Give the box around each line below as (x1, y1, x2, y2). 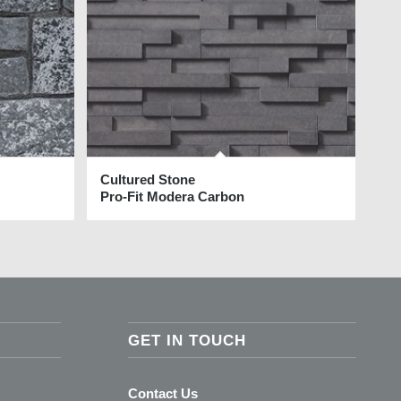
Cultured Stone (100, 172, 196, 188)
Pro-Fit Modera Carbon (100, 189, 245, 205)
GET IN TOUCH (127, 331, 246, 348)
